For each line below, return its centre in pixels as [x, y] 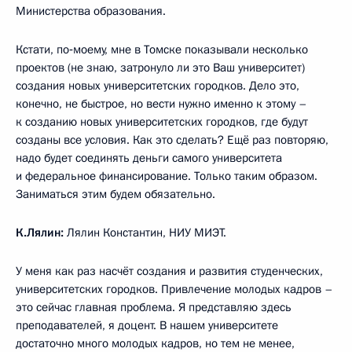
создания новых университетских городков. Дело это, [158, 85]
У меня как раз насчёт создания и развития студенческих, [169, 271]
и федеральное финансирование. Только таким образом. [167, 176]
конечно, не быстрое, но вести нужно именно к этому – [161, 103]
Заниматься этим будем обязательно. [115, 194]
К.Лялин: [40, 232]
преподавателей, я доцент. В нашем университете [147, 325]
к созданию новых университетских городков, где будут [162, 121]
